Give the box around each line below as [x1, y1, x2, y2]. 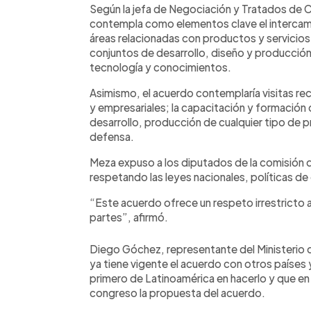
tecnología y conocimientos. [90, 60, 233, 74]
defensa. [90, 129, 134, 143]
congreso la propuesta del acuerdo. [90, 285, 265, 299]
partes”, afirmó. [90, 210, 168, 224]
